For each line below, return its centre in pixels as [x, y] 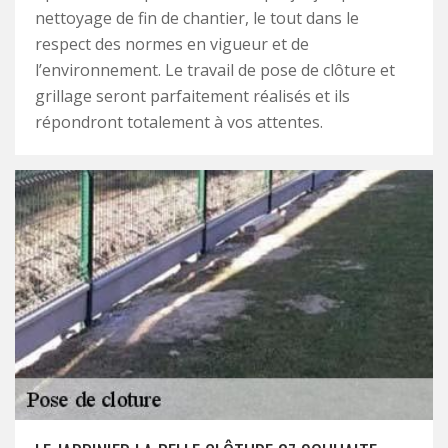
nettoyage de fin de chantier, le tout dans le [197, 18]
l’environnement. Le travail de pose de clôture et [215, 70]
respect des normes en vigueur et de [172, 44]
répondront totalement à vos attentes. [179, 122]
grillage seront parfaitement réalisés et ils [192, 96]
